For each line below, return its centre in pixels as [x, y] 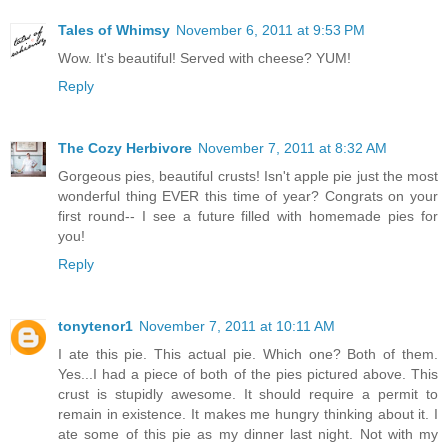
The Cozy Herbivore [125, 148]
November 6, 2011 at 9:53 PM [270, 30]
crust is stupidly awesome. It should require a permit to [248, 394]
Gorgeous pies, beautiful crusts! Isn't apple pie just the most [248, 176]
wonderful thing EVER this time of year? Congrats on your [248, 196]
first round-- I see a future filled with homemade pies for [248, 216]
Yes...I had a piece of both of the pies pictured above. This [248, 374]
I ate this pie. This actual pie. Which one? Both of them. [248, 354]
